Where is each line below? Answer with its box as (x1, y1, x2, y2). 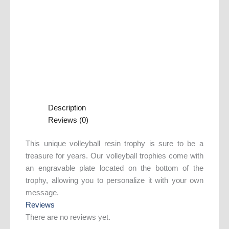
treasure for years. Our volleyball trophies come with (26, 151, 203, 160)
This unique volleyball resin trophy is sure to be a (26, 139, 203, 148)
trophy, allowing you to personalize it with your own (26, 176, 203, 185)
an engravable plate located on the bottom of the (26, 164, 203, 172)
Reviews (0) (48, 116, 88, 124)
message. (26, 188, 59, 197)
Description (48, 103, 86, 112)
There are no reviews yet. (26, 213, 110, 221)
